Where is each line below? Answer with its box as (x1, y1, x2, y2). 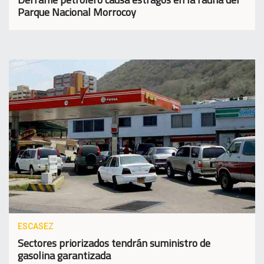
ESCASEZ (18, 222, 54, 232)
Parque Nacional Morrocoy (18, 4, 136, 20)
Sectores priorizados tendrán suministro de (18, 235, 210, 252)
